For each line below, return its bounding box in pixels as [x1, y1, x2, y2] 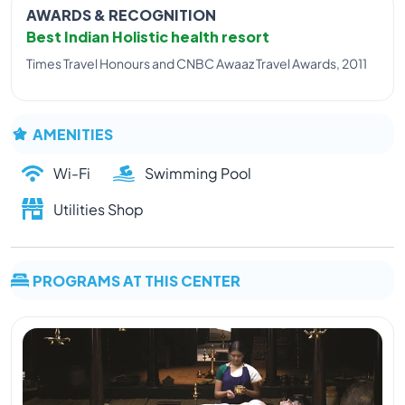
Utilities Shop [53, 199, 144, 219]
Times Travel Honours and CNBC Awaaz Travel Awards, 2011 [26, 54, 367, 71]
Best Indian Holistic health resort [26, 23, 269, 48]
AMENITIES [33, 120, 113, 146]
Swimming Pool [145, 163, 251, 183]
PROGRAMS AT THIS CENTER [33, 268, 240, 293]
